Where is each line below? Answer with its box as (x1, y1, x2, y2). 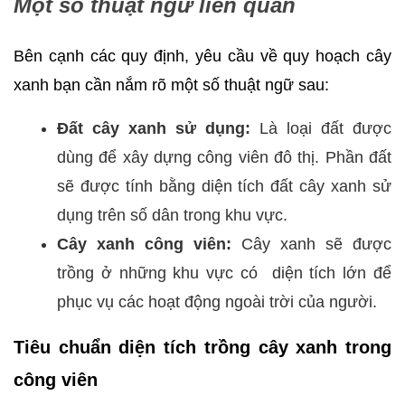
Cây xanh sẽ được (231, 235, 391, 254)
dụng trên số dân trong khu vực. (57, 206, 287, 225)
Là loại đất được (250, 119, 391, 138)
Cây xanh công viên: (57, 235, 231, 254)
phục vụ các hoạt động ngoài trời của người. (57, 293, 377, 312)
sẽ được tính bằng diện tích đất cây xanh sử (57, 177, 391, 196)
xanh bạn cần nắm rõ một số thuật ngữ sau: (14, 76, 329, 95)
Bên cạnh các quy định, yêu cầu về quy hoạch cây (14, 47, 391, 66)
